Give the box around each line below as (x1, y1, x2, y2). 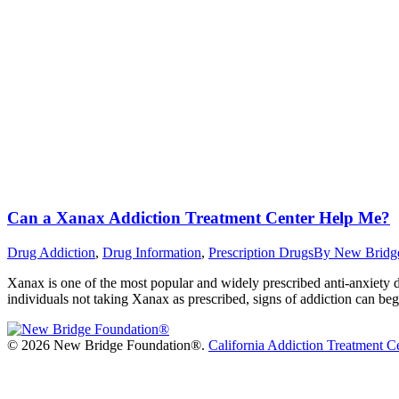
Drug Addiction (7, 244, 95, 260)
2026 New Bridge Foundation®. (21, 337, 208, 353)
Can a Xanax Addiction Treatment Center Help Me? (7, 208, 390, 228)
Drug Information (102, 244, 201, 260)
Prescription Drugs (208, 244, 313, 260)
